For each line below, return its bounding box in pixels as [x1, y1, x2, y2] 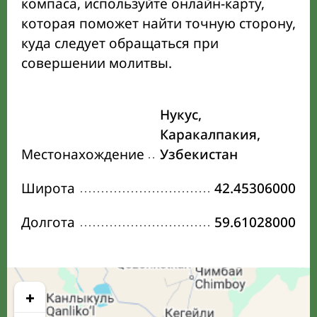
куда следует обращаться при [21, 34, 219, 53]
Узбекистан [160, 145, 238, 164]
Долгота [21, 213, 75, 232]
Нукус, [160, 105, 202, 125]
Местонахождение [21, 145, 144, 164]
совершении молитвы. [21, 54, 172, 73]
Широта [21, 179, 75, 198]
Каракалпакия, [160, 125, 260, 144]
